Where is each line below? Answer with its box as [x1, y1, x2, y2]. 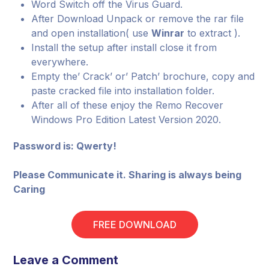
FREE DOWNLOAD [92, 219, 177, 231]
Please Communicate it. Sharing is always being [13, 169, 242, 181]
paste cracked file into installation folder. [31, 85, 215, 97]
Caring [13, 183, 46, 195]
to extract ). [184, 27, 241, 39]
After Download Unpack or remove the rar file [31, 13, 244, 25]
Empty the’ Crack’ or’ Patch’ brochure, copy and [31, 70, 255, 82]
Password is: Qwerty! [13, 140, 117, 152]
